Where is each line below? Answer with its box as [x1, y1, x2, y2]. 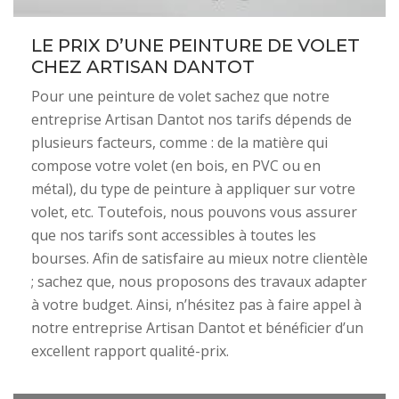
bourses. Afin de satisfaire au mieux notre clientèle [31, 248, 368, 268]
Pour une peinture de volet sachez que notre [31, 86, 330, 106]
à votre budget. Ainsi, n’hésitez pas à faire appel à [31, 295, 362, 314]
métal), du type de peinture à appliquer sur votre [31, 179, 355, 199]
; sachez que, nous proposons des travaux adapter [31, 272, 367, 291]
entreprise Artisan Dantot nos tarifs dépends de [31, 110, 352, 129]
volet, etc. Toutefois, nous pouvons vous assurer [31, 202, 357, 222]
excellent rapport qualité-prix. [31, 341, 229, 361]
